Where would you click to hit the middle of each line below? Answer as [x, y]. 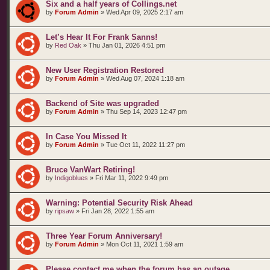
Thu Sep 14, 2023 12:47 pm [146, 111]
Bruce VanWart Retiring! [90, 170]
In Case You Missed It [86, 137]
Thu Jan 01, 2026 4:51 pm [127, 45]
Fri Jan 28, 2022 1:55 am [118, 211]
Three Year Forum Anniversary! [104, 236]
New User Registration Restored [105, 70]
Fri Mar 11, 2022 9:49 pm [132, 178]
